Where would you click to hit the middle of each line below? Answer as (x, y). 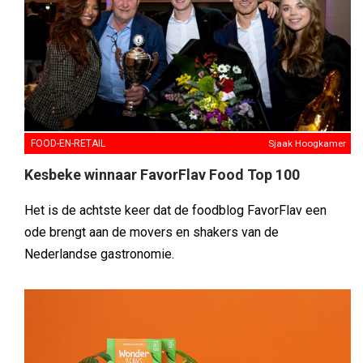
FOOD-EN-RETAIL (68, 144)
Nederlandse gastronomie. (99, 254)
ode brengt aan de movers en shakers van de (152, 233)
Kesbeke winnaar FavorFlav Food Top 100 (162, 175)
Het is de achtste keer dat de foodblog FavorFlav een (175, 211)
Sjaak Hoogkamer (307, 144)
